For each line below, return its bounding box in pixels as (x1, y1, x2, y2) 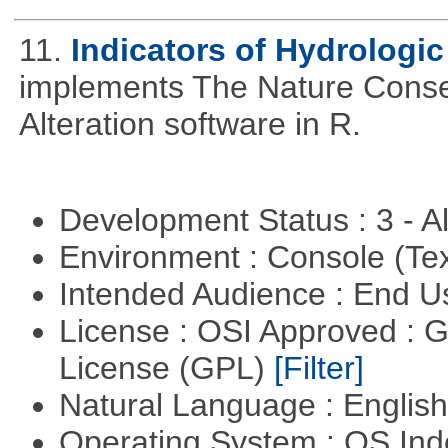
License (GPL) (58, 350, 274, 387)
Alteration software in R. (18, 106, 361, 143)
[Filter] (273, 350, 364, 387)
